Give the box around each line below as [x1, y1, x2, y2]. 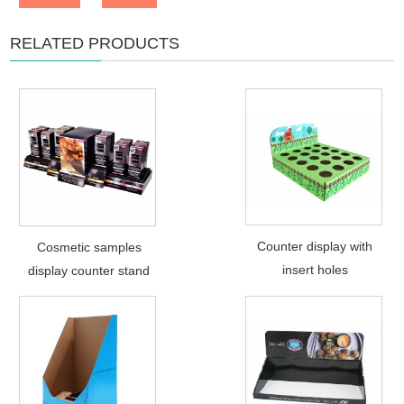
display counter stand [28, 262, 151, 278]
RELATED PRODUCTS [10, 33, 180, 52]
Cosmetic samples [36, 239, 142, 254]
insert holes [281, 262, 348, 277]
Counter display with [257, 238, 373, 253]
